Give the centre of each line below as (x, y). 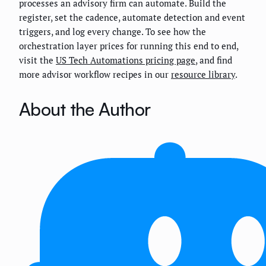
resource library (203, 74)
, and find (214, 60)
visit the (37, 60)
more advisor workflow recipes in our (95, 74)
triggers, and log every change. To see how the (113, 31)
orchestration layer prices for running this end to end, (129, 45)
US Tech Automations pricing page (126, 60)
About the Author (85, 109)
